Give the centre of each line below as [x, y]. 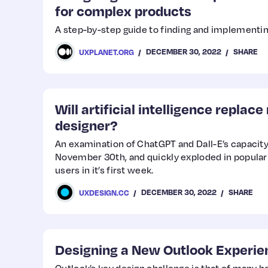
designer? [86, 125]
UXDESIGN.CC [104, 192]
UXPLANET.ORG [106, 52]
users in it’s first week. [104, 170]
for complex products [123, 10]
